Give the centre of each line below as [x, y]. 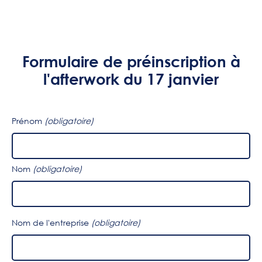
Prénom [28, 121]
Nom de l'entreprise [51, 223]
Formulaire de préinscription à [131, 62]
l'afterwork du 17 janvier [131, 79]
